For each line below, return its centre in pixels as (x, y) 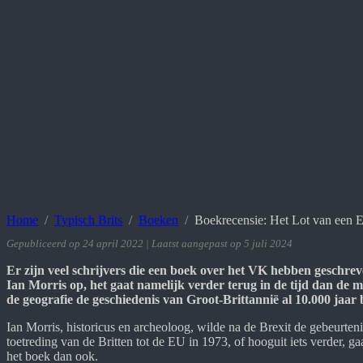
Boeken (158, 220)
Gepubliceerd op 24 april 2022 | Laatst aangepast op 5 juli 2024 (149, 243)
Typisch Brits (88, 220)
